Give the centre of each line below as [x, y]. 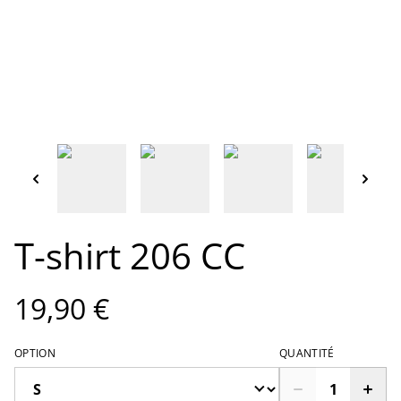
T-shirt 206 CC [130, 255]
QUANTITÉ [307, 353]
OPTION [35, 353]
